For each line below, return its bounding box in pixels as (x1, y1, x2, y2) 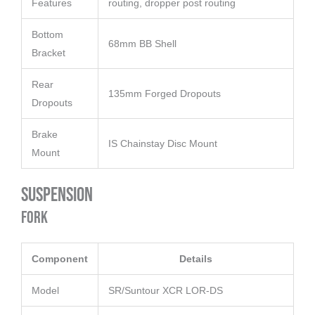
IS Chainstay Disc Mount (108, 138, 217, 150)
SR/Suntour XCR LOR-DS (108, 285, 223, 297)
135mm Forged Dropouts (108, 88, 221, 100)
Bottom (32, 29, 63, 41)
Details (179, 253, 212, 265)
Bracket (32, 47, 65, 59)
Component (32, 253, 88, 265)
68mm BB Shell (108, 38, 176, 50)
